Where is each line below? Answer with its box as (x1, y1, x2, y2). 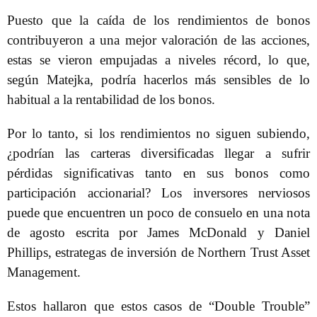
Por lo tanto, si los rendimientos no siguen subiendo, (7, 126, 310, 141)
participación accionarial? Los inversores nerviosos (7, 185, 310, 200)
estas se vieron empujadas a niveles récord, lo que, (7, 52, 310, 67)
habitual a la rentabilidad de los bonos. (7, 92, 215, 107)
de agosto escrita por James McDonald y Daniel (7, 225, 310, 240)
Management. (7, 265, 81, 279)
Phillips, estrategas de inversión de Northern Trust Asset (7, 245, 310, 260)
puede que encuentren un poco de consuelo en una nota (7, 205, 310, 220)
